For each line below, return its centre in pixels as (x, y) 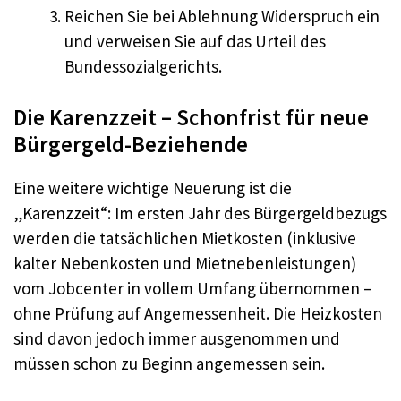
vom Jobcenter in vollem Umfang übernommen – (193, 289)
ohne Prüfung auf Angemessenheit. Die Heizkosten (198, 314)
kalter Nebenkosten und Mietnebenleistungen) (185, 264)
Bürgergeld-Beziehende (131, 145)
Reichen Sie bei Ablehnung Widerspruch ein (222, 16)
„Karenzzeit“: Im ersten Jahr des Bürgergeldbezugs (200, 213)
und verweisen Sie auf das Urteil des (195, 41)
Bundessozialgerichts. (143, 66)
